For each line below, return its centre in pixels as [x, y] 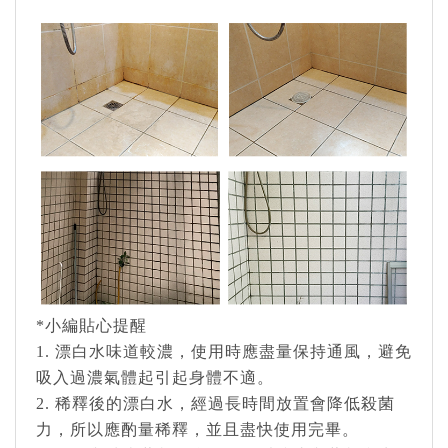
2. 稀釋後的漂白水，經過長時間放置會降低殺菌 [215, 404]
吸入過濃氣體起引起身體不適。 [155, 378]
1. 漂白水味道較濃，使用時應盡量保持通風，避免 [224, 352]
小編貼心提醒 [96, 326]
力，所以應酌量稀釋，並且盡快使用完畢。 [197, 430]
